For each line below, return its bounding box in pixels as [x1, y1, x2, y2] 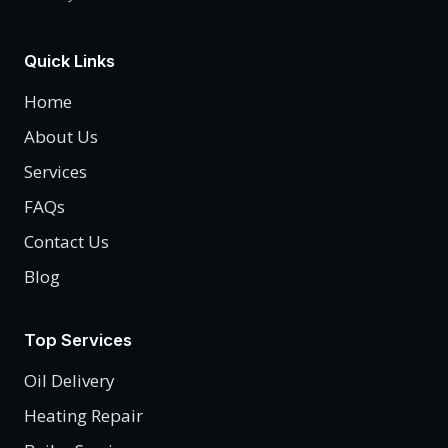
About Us [24, 125, 98, 149]
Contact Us [24, 230, 109, 254]
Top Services [24, 330, 132, 351]
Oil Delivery [24, 369, 115, 393]
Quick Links [24, 51, 115, 72]
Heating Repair [24, 404, 143, 428]
